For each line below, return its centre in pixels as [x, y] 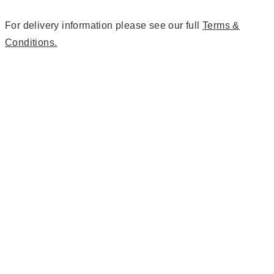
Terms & [221, 25]
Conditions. [31, 43]
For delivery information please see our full [104, 25]
